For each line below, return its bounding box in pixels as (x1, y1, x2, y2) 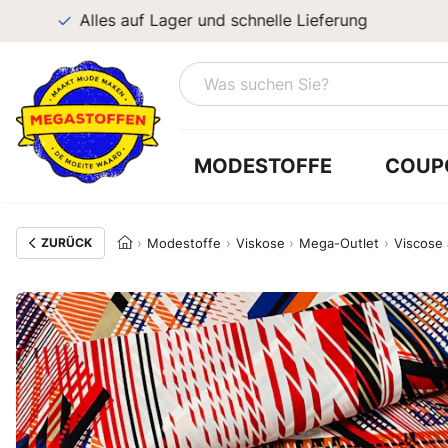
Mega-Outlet (299, 235, 380, 251)
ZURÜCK (40, 235, 92, 250)
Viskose (235, 235, 285, 251)
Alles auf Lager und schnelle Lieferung (54, 11, 343, 30)
